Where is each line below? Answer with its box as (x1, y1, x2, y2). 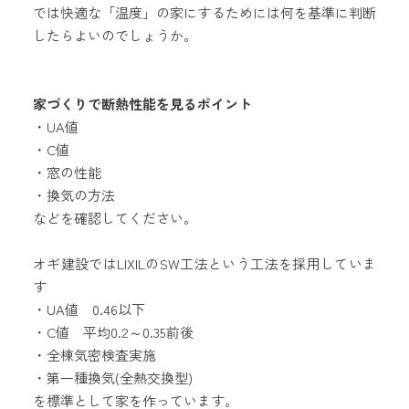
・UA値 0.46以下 (32, 299, 145, 319)
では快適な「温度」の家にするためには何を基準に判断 (32, 2, 377, 22)
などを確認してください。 (32, 207, 197, 227)
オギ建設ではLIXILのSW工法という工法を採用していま (32, 253, 377, 273)
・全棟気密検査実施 (32, 344, 156, 364)
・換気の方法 (32, 184, 115, 204)
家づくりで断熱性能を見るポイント (32, 93, 252, 113)
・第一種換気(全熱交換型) (32, 367, 193, 387)
